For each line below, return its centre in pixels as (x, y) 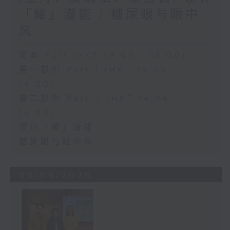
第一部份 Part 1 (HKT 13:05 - (98, 70)
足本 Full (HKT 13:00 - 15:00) (103, 56)
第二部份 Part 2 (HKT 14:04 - (99, 99)
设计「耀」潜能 (56, 128)
